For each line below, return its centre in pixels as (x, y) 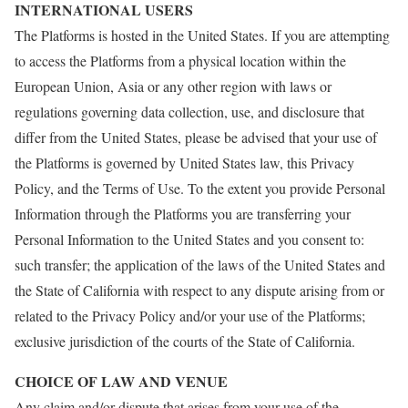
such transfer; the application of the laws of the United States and (200, 265)
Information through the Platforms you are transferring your (183, 214)
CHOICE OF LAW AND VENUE (121, 381)
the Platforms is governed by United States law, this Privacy (184, 163)
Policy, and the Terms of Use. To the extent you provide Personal (200, 188)
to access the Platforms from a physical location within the (180, 61)
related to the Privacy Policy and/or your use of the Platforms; (190, 316)
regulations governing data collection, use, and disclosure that (189, 112)
